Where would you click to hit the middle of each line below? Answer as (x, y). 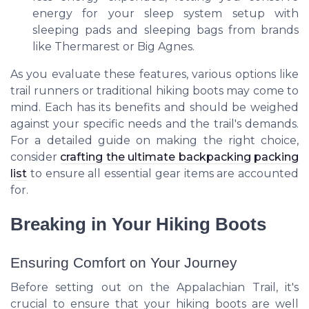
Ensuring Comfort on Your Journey (124, 263)
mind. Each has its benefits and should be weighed (154, 107)
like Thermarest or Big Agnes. (113, 46)
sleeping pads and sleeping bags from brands (166, 30)
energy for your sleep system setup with (166, 13)
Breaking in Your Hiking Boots (138, 225)
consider (36, 157)
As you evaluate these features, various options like (154, 74)
